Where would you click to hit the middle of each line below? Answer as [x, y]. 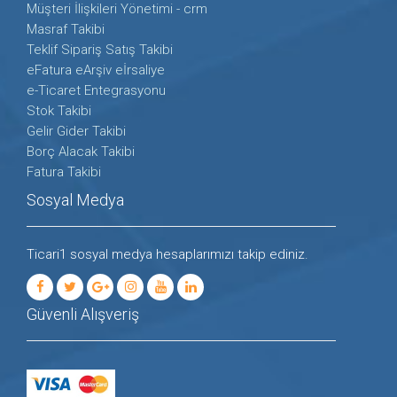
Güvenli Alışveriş [83, 314]
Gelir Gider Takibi [76, 131]
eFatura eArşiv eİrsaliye [96, 70]
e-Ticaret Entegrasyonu [96, 90]
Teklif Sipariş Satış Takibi [100, 49]
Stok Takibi [59, 110]
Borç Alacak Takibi [81, 151]
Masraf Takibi [66, 29]
